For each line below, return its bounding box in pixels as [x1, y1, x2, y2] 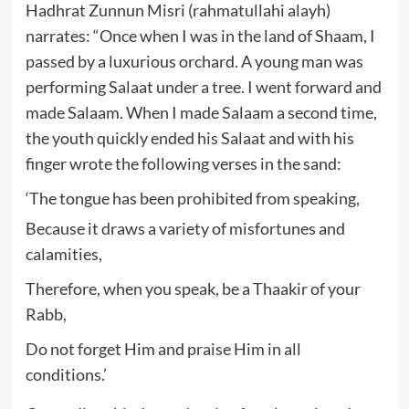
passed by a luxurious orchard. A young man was [25, 50, 363, 71]
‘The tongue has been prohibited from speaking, [25, 187, 360, 208]
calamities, [25, 243, 102, 264]
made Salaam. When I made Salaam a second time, [25, 101, 377, 122]
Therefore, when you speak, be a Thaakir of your [25, 278, 361, 299]
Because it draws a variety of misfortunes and [25, 217, 345, 238]
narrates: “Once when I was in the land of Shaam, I [25, 25, 375, 46]
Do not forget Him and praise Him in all [25, 338, 301, 359]
